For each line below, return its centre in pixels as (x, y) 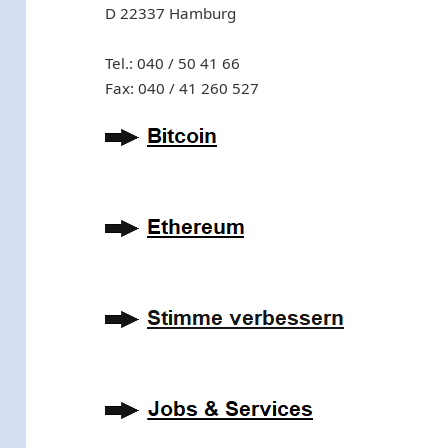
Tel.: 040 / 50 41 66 (173, 63)
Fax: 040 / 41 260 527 (182, 88)
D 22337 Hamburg (171, 12)
